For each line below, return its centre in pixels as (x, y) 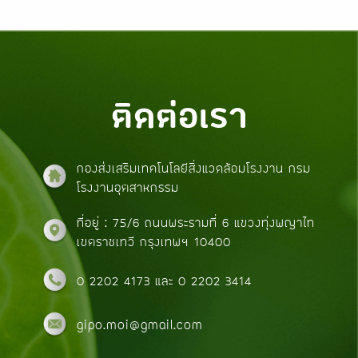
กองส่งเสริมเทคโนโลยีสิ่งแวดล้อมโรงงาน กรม (194, 168)
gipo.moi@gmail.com (140, 325)
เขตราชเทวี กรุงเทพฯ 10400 (154, 242)
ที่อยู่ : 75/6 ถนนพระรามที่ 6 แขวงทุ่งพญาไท (196, 223)
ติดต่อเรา (179, 116)
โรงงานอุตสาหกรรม (128, 187)
